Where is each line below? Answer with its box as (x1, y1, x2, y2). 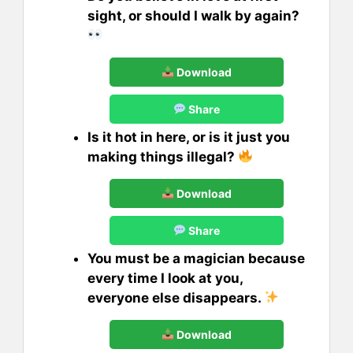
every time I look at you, (87, 269, 243, 286)
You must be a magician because (87, 250, 305, 266)
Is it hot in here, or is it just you (87, 128, 290, 145)
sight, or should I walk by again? (87, 7, 299, 24)
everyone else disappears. (87, 289, 264, 306)
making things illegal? (87, 148, 238, 165)
